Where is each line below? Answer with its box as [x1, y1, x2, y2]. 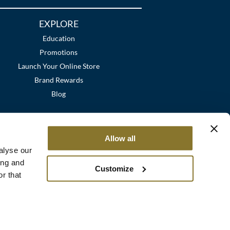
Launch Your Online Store [17, 62, 100, 71]
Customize [94, 164, 133, 173]
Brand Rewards [34, 75, 83, 85]
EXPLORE [39, 18, 79, 30]
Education [42, 34, 75, 43]
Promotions [40, 48, 78, 57]
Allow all [104, 133, 136, 143]
